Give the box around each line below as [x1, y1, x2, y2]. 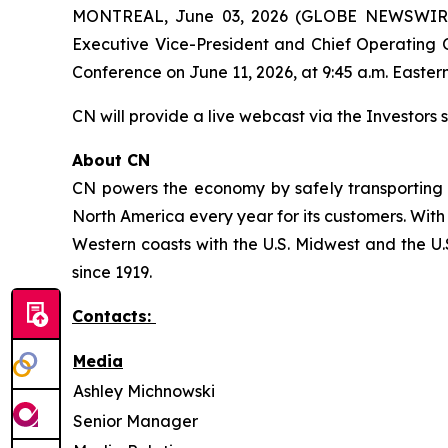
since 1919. [72, 262, 152, 282]
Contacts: [72, 306, 156, 326]
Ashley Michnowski [73, 381, 215, 401]
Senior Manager [73, 411, 198, 431]
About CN [72, 150, 150, 170]
